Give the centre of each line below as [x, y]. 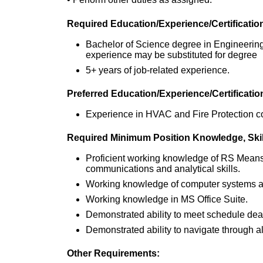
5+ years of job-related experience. [158, 70]
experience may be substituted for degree [171, 55]
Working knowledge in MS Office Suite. [167, 200]
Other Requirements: [113, 254]
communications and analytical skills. [163, 169]
